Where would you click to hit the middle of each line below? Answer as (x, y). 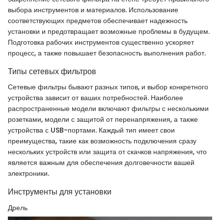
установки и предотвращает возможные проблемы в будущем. (109, 32)
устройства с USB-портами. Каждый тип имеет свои (91, 130)
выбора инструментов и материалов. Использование (93, 10)
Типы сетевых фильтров (52, 72)
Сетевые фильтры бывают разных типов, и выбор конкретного (108, 87)
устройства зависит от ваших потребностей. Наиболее (96, 98)
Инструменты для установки (60, 192)
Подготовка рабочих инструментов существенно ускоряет (101, 42)
